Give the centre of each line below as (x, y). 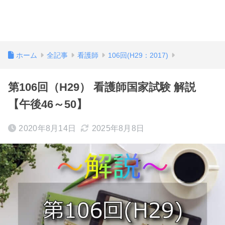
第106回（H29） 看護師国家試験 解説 (102, 87)
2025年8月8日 (118, 128)
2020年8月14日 (47, 128)
